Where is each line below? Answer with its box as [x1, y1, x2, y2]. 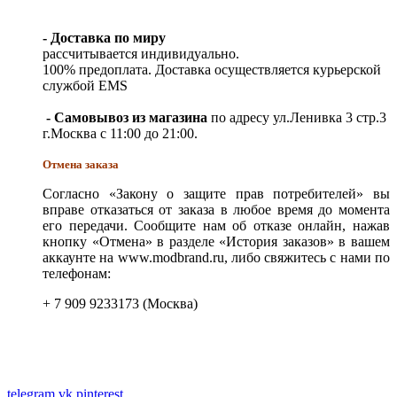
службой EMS [43, 77, 128, 93]
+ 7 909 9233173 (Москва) [43, 295, 198, 311]
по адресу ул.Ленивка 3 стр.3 [207, 109, 386, 125]
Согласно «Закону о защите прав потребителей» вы [43, 185, 390, 201]
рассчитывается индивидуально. [43, 45, 239, 61]
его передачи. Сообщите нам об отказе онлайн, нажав [43, 217, 390, 233]
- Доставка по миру [43, 29, 166, 45]
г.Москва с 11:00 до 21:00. [43, 125, 198, 141]
